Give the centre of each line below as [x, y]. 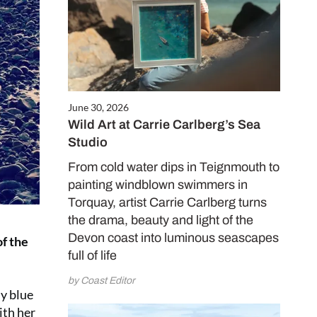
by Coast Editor [102, 281]
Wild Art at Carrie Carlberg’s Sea [164, 125]
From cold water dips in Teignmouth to [174, 167]
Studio [88, 143]
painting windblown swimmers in [158, 185]
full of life [92, 256]
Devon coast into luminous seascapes [173, 238]
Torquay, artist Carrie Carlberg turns [167, 203]
